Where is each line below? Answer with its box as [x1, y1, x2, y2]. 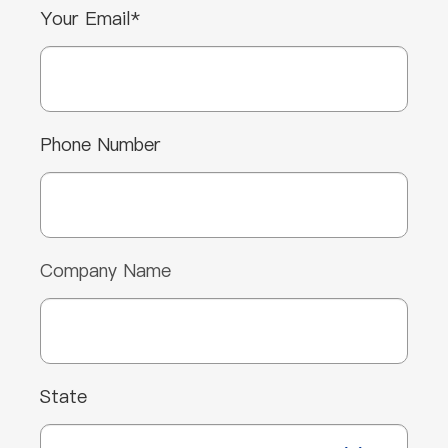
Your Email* [40, 6, 140, 32]
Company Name [40, 258, 171, 284]
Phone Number [40, 132, 161, 158]
